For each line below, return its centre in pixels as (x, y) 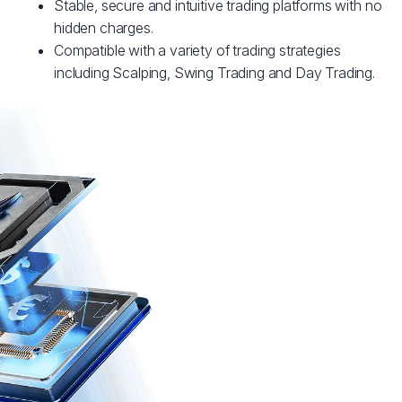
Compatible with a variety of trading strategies (197, 50)
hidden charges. (104, 28)
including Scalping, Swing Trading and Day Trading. (214, 73)
